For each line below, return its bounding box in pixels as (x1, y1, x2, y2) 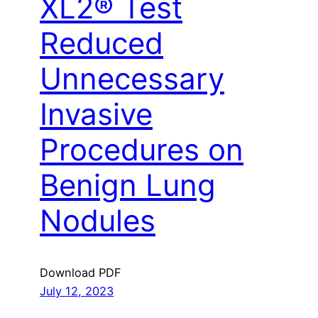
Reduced (40, 24, 163, 61)
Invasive (40, 95, 153, 132)
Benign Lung (40, 166, 216, 203)
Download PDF (40, 265, 121, 280)
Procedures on (40, 131, 243, 168)
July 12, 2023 (40, 283, 114, 298)
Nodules (40, 202, 155, 238)
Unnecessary (40, 60, 224, 97)
